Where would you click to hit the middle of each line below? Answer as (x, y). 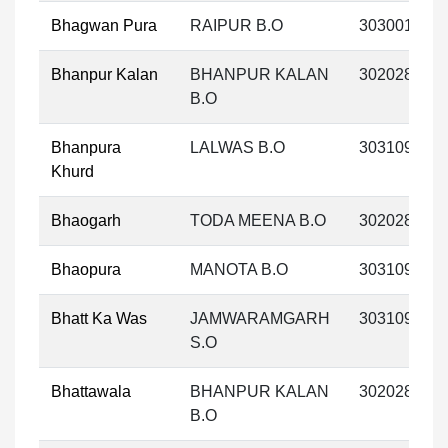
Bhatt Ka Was (99, 318)
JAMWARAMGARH (260, 318)
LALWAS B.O (237, 147)
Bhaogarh (86, 220)
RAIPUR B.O (236, 25)
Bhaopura (86, 269)
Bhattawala (91, 391)
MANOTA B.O (239, 269)
